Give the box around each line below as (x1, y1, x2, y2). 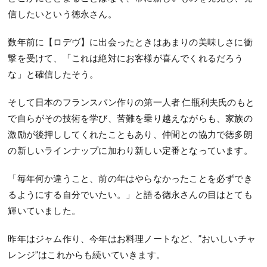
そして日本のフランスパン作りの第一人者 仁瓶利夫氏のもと (8, 96, 255, 107)
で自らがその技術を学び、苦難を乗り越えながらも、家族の (8, 112, 253, 123)
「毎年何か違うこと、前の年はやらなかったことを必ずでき (8, 172, 253, 184)
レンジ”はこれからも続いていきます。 (8, 249, 166, 260)
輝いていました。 (8, 204, 81, 216)
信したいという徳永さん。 (8, 8, 117, 19)
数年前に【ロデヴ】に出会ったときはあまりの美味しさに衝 (8, 36, 253, 47)
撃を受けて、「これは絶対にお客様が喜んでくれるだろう (8, 52, 244, 63)
